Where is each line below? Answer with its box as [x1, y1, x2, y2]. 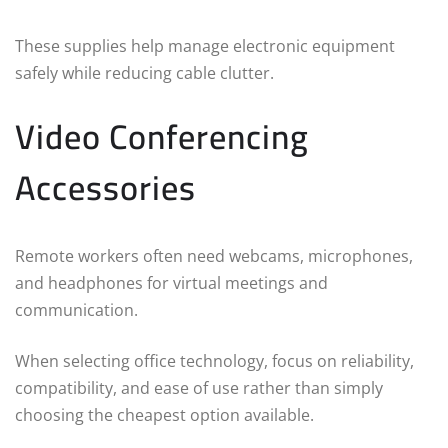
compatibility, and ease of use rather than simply [15, 377, 383, 400]
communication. [15, 299, 138, 322]
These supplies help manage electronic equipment [15, 35, 395, 58]
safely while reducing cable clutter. [15, 62, 274, 85]
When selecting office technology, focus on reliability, [15, 350, 414, 373]
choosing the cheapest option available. [15, 404, 314, 427]
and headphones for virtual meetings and [15, 272, 328, 295]
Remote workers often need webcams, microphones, [15, 245, 413, 268]
